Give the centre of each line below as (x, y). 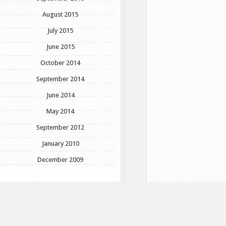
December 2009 (60, 159)
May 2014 (60, 111)
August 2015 (60, 14)
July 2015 (60, 30)
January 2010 (60, 143)
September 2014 (60, 79)
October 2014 (60, 63)
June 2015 (60, 46)
